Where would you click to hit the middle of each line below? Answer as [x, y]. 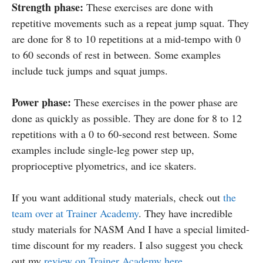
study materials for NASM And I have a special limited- [131, 229]
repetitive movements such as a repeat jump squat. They [130, 23]
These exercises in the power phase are [154, 102]
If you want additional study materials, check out [117, 197]
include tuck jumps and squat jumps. [90, 70]
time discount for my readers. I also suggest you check [127, 245]
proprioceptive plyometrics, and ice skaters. [104, 165]
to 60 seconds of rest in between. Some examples [116, 54]
